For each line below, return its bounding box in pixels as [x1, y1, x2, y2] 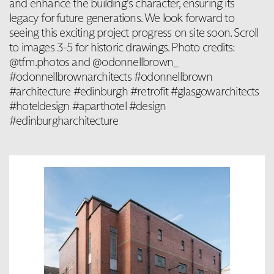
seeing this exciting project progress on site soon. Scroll [9, 24, 259, 40]
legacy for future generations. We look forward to [9, 10, 234, 25]
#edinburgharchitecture [9, 113, 119, 128]
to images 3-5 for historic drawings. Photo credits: [9, 39, 235, 54]
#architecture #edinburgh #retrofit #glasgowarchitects [9, 83, 259, 98]
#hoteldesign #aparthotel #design [9, 98, 166, 113]
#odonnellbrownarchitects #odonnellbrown [9, 68, 212, 84]
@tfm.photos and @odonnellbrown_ [9, 54, 179, 69]
